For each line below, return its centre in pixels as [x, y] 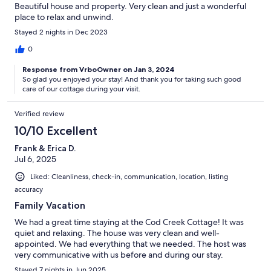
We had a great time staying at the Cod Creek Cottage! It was [129, 222]
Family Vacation [50, 205]
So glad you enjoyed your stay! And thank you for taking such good [132, 79]
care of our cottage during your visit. [81, 89]
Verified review [40, 113]
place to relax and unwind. [64, 17]
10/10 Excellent [56, 130]
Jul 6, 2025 [35, 159]
